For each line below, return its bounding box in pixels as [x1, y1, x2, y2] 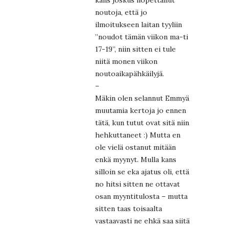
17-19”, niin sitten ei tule [95, 44, 176, 54]
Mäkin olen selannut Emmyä [95, 94, 189, 103]
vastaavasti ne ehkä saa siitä [95, 216, 190, 226]
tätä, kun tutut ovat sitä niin [95, 118, 189, 128]
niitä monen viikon [95, 57, 157, 66]
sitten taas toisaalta [95, 204, 162, 214]
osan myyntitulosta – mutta [95, 192, 188, 201]
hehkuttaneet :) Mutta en [95, 130, 180, 140]
